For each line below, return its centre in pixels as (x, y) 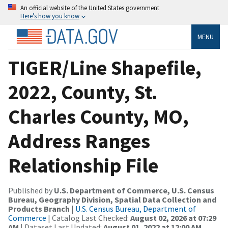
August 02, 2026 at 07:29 (173, 218)
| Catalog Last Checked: (88, 218)
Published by (31, 190)
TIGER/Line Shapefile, (105, 67)
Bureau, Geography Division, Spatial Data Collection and (112, 199)
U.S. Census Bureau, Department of (136, 208)
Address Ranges (79, 141)
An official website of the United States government (90, 8)
